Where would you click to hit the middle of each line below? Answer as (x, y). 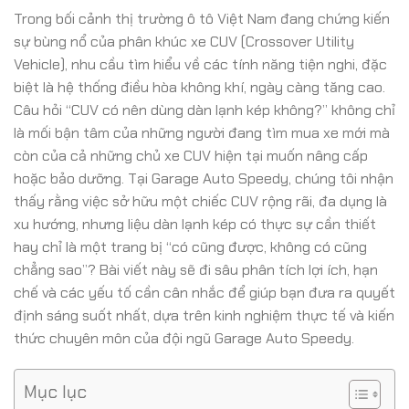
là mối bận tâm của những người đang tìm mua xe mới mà (202, 133)
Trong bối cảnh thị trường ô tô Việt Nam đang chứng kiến (202, 19)
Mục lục (55, 392)
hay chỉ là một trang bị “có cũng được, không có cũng (190, 247)
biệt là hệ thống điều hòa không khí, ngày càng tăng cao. (199, 87)
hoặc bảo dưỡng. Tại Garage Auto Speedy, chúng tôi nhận (204, 178)
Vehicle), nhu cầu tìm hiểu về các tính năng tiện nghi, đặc (200, 64)
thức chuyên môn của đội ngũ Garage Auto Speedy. (184, 338)
